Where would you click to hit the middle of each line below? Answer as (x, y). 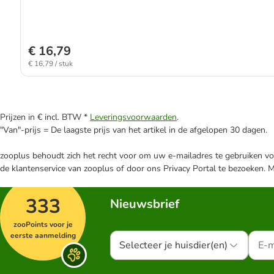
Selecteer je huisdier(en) (173, 245)
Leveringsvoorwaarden (133, 117)
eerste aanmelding (43, 235)
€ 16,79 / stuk (50, 64)
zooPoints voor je (43, 224)
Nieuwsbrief (145, 204)
